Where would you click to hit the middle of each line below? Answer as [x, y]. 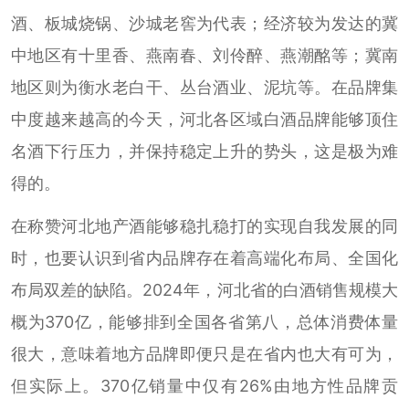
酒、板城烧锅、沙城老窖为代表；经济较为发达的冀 [204, 24]
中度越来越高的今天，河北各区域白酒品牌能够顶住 [204, 120]
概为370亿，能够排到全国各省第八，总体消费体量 [204, 322]
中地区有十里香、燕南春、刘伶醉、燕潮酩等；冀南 [204, 56]
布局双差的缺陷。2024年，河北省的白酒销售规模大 [204, 290]
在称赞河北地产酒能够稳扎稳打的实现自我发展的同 [204, 226]
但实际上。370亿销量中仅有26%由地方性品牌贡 [204, 386]
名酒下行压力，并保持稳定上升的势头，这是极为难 [204, 152]
